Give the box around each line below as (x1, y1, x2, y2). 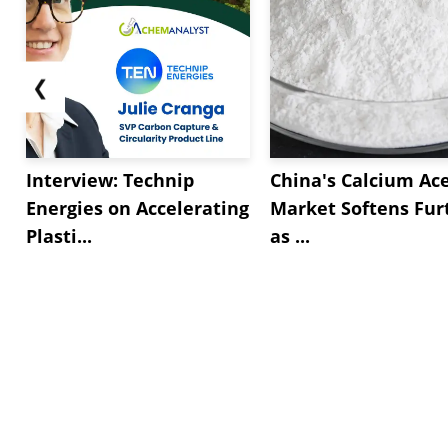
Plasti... (26, 223, 92, 248)
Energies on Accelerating (26, 195, 249, 220)
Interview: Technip (26, 167, 194, 192)
